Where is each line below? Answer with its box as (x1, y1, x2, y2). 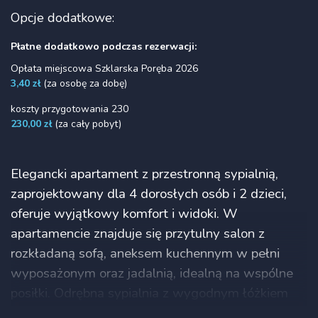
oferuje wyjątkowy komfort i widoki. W (11, 204, 238, 223)
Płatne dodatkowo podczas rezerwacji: (11, 39, 197, 53)
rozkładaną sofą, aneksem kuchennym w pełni (11, 243, 280, 263)
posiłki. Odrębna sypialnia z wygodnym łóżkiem (11, 283, 288, 302)
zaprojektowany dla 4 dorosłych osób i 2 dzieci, (11, 184, 287, 203)
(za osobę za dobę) (40, 76, 127, 90)
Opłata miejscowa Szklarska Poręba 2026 (11, 61, 198, 75)
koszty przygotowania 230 (11, 102, 128, 116)
